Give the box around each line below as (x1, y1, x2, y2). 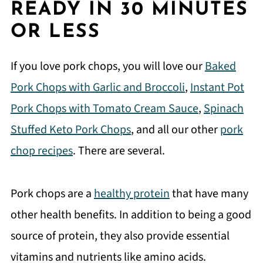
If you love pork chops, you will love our (10, 58, 205, 75)
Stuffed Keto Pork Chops (10, 122, 131, 138)
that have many (169, 186, 248, 202)
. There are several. (72, 143, 167, 159)
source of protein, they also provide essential (10, 228, 230, 244)
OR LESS (10, 23, 100, 42)
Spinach (203, 100, 244, 117)
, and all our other (130, 122, 220, 138)
